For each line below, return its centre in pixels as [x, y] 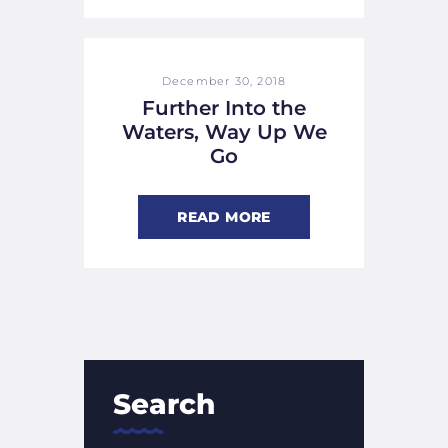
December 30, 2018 [224, 81]
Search [164, 404]
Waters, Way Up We [224, 131]
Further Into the [224, 107]
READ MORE [224, 216]
